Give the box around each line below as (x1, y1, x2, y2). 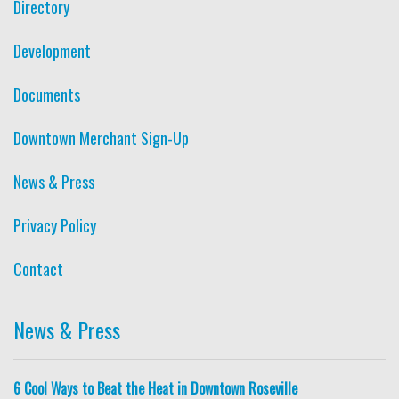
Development (13, 39, 91, 63)
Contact (13, 257, 63, 281)
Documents (13, 83, 80, 107)
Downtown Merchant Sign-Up (13, 126, 189, 151)
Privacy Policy (13, 214, 96, 238)
